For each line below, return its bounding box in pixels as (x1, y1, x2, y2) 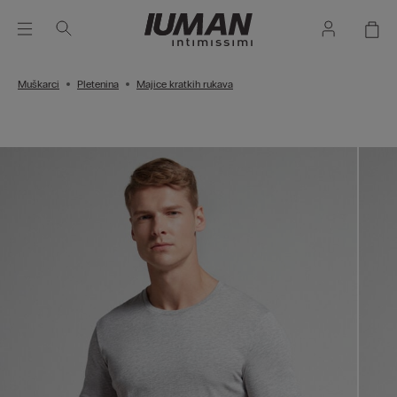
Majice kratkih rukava (136, 78, 233, 90)
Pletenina (77, 78, 119, 90)
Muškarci (18, 78, 59, 90)
